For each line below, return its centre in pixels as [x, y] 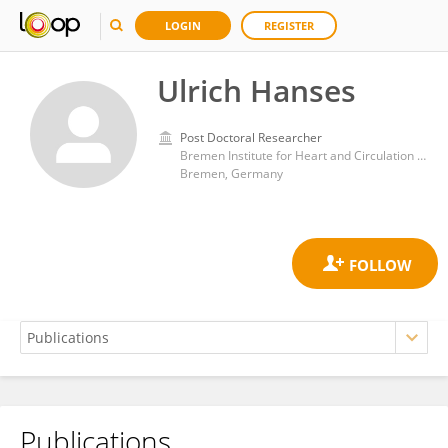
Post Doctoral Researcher [251, 137]
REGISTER [289, 25]
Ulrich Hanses [256, 90]
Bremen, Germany [231, 173]
